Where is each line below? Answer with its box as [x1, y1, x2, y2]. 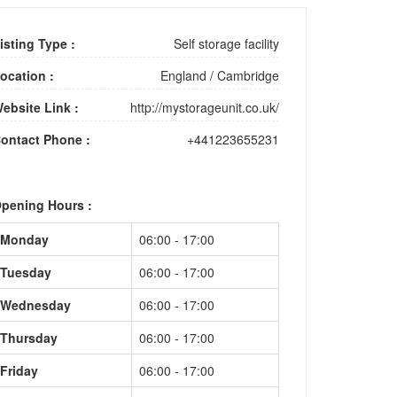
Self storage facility [173, 35, 279, 52]
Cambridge [216, 66, 279, 84]
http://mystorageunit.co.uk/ [129, 98, 279, 116]
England [160, 66, 206, 84]
